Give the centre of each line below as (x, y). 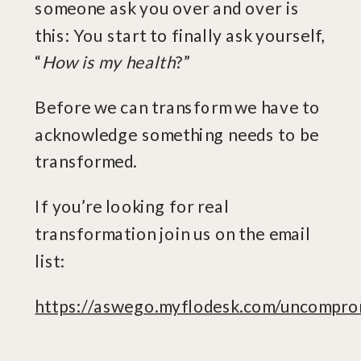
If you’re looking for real (132, 206)
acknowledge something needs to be (177, 134)
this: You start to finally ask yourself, (180, 35)
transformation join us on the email (173, 234)
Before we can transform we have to (178, 107)
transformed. (86, 161)
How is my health (109, 62)
